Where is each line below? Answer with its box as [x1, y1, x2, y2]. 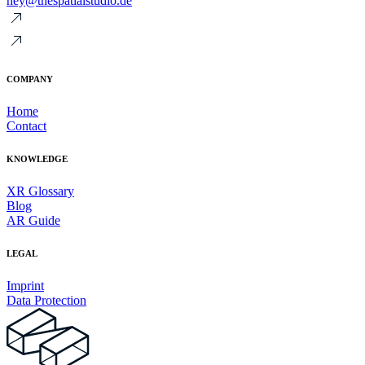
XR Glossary [7, 183, 74, 198]
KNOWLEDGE [7, 153, 68, 164]
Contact [7, 118, 46, 133]
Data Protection [7, 292, 86, 307]
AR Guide [7, 213, 60, 227]
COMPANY [7, 73, 53, 84]
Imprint [7, 278, 44, 292]
